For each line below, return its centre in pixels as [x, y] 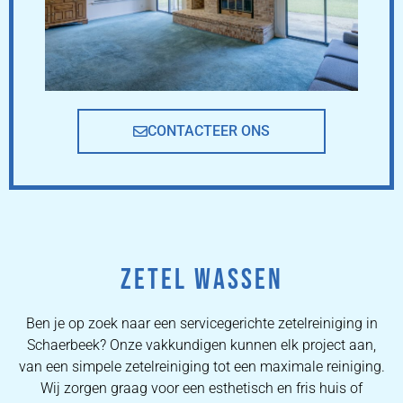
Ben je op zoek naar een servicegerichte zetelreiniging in [201, 324]
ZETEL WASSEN [201, 281]
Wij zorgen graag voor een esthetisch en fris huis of [201, 389]
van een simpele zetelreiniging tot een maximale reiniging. [201, 367]
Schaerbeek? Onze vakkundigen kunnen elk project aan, [201, 345]
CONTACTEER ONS [209, 131]
